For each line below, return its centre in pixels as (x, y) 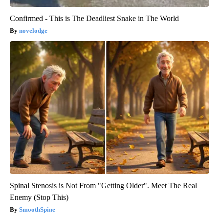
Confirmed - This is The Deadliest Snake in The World (94, 18)
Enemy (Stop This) (39, 197)
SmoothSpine (37, 209)
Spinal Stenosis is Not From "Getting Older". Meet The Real (103, 185)
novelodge (33, 30)
